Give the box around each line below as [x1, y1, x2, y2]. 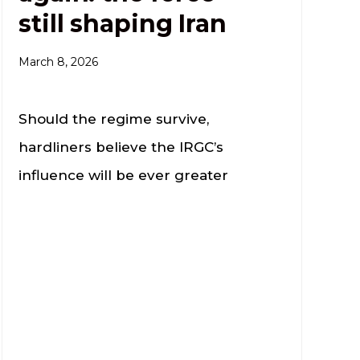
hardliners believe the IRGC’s [18, 138, 224, 155]
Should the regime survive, [18, 110, 210, 127]
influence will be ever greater [18, 166, 229, 183]
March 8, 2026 [18, 54, 99, 69]
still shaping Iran [18, 8, 227, 39]
